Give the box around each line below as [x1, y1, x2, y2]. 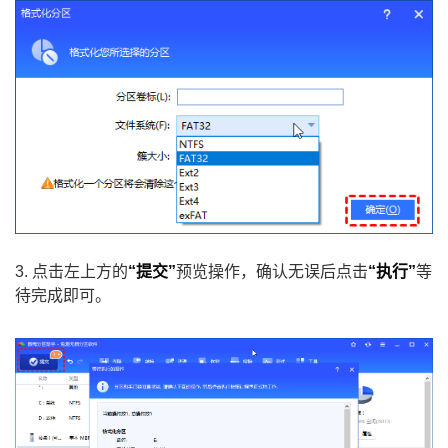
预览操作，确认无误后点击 [176, 262, 368, 280]
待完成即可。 [15, 286, 111, 304]
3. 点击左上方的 [15, 262, 128, 280]
